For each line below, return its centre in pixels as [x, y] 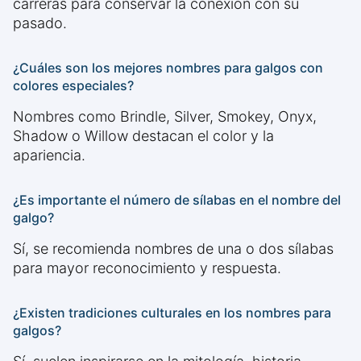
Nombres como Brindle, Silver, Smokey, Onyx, [165, 117]
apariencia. [49, 156]
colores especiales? [73, 86]
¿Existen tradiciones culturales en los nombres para [172, 313]
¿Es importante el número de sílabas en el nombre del [177, 200]
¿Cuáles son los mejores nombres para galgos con [168, 68]
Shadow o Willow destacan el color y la [143, 136]
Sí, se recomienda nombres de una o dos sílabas [173, 249]
